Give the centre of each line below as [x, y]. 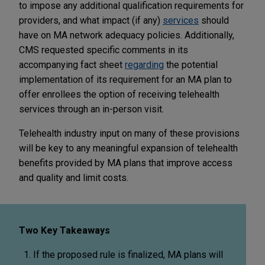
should [214, 20]
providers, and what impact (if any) [91, 20]
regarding [144, 64]
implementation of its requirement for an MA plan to [125, 79]
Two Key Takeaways [64, 230]
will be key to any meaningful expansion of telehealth [128, 148]
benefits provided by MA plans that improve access [126, 163]
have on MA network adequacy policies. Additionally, [127, 35]
